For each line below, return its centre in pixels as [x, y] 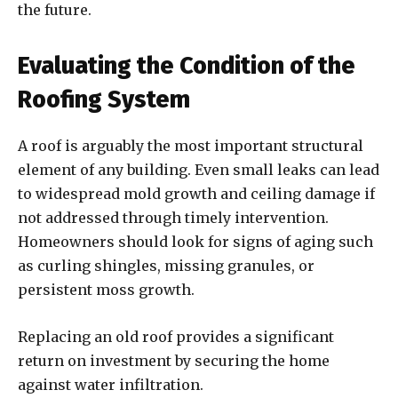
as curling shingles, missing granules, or [166, 266]
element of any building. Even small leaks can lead [199, 170]
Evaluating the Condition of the [187, 66]
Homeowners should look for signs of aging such [195, 242]
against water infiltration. [112, 385]
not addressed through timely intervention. [173, 218]
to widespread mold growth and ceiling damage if [196, 194]
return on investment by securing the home [174, 361]
